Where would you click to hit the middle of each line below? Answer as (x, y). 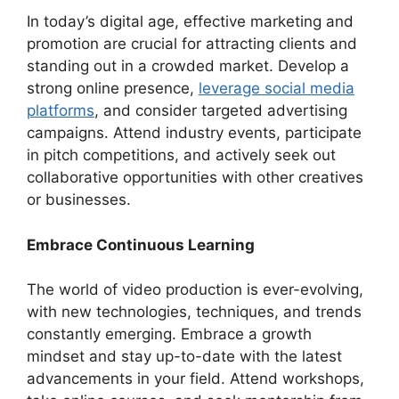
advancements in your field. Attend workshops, (195, 379)
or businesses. (79, 199)
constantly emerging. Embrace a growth (169, 334)
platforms (61, 110)
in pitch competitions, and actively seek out (181, 155)
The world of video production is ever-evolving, (195, 289)
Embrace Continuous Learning (141, 244)
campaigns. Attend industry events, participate (194, 133)
